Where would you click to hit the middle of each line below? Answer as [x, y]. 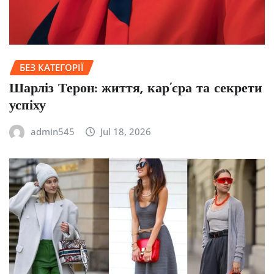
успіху [28, 106]
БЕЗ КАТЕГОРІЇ [52, 67]
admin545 [52, 132]
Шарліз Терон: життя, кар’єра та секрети [136, 89]
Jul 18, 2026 [126, 132]
